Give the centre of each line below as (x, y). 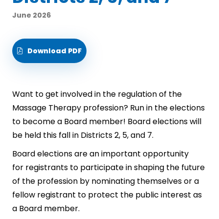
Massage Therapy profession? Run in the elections (109, 108)
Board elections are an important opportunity (100, 153)
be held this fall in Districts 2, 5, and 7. (83, 135)
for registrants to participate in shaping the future (109, 167)
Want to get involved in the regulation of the (97, 94)
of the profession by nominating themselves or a (106, 181)
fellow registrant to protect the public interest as (107, 195)
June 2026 (32, 15)
